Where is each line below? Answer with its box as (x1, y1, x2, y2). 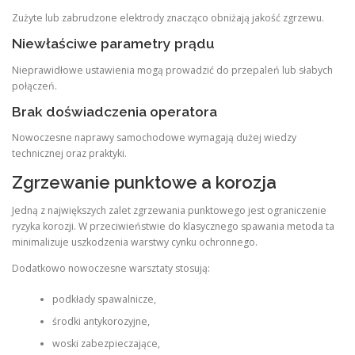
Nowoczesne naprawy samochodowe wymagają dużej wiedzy (12, 130, 296, 144)
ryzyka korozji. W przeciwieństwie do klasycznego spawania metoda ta (12, 219, 334, 233)
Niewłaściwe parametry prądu (12, 36, 215, 52)
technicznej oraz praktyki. (12, 146, 127, 160)
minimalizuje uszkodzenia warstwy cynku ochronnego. (12, 235, 258, 249)
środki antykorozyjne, (52, 314, 150, 328)
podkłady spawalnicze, (52, 292, 156, 306)
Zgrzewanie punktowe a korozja (12, 171, 277, 193)
